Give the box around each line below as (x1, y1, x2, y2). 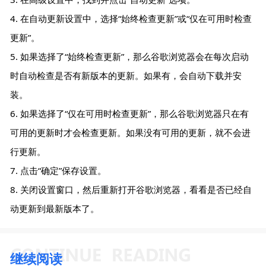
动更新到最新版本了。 (10, 202, 100, 215)
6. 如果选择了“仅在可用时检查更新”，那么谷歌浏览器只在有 (10, 107, 249, 120)
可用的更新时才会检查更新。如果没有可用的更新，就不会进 (10, 126, 251, 139)
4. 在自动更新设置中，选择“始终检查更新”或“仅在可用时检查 (10, 12, 252, 25)
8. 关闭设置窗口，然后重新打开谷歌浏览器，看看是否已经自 (10, 183, 252, 196)
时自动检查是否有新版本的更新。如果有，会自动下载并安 (10, 69, 242, 82)
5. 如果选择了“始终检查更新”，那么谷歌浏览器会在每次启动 (10, 50, 249, 63)
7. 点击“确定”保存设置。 (10, 164, 107, 177)
